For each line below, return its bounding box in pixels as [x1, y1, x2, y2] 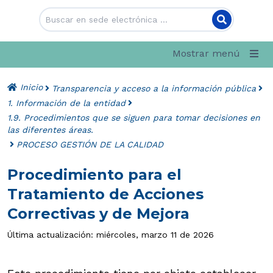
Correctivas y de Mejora [7, 205, 190, 222]
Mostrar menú [172, 48, 240, 59]
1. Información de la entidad [7, 98, 126, 108]
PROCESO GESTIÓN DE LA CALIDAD [16, 140, 163, 149]
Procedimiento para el [7, 166, 182, 183]
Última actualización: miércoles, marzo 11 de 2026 [7, 230, 214, 239]
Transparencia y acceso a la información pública [52, 83, 256, 93]
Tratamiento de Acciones [7, 185, 204, 203]
